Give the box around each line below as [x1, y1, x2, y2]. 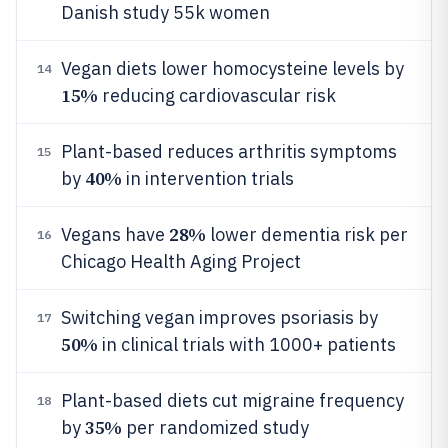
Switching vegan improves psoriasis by [61, 306, 378, 329]
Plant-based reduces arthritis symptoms [61, 140, 397, 163]
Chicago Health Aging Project [61, 250, 301, 273]
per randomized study [121, 416, 309, 439]
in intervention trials [121, 167, 294, 190]
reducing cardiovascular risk [97, 84, 336, 107]
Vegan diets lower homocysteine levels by [61, 57, 404, 80]
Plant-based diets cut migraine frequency [61, 389, 404, 412]
